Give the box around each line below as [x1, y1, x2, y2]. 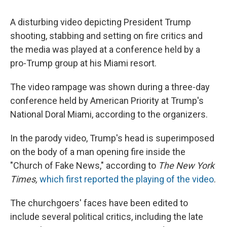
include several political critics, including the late [10, 211, 203, 222]
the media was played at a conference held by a [10, 44, 200, 55]
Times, [10, 174, 37, 185]
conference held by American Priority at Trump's [10, 95, 204, 106]
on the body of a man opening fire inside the [10, 146, 185, 158]
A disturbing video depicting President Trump [10, 17, 191, 28]
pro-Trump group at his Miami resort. [10, 58, 157, 69]
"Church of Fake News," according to [10, 160, 158, 171]
